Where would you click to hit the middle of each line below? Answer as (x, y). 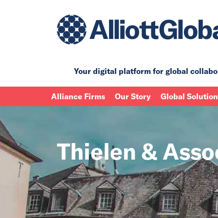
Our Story (133, 96)
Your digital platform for (120, 71)
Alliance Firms (78, 96)
